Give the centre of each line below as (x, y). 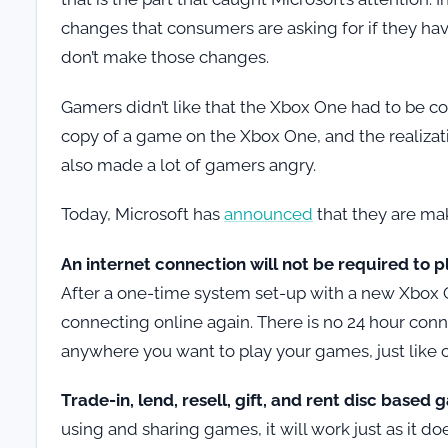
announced (268, 214)
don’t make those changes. (165, 57)
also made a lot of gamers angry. (188, 164)
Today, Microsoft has (142, 214)
